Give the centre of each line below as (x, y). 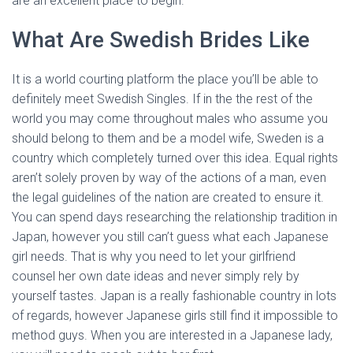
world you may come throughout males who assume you (170, 119)
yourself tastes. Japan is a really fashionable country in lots (174, 296)
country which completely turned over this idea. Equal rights (175, 158)
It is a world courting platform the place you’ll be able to (165, 79)
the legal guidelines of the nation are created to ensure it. (168, 197)
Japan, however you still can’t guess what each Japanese (170, 237)
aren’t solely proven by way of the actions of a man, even (169, 178)
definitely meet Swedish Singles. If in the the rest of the (162, 99)
